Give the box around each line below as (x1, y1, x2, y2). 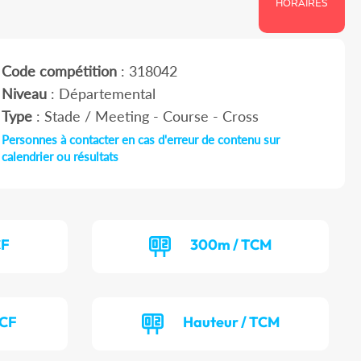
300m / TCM (190, 235, 272, 255)
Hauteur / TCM (182, 313, 280, 332)
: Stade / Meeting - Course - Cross (31, 107, 259, 126)
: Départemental (46, 85, 156, 103)
